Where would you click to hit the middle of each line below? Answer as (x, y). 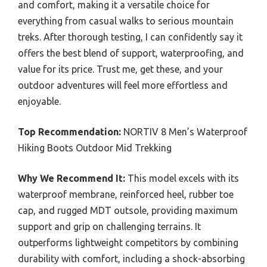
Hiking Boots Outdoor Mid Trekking (95, 148)
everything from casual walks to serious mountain (126, 21)
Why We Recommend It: (72, 178)
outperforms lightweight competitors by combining (128, 242)
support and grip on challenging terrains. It (109, 226)
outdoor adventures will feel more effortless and (123, 85)
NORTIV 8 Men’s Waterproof (184, 131)
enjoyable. (39, 101)
